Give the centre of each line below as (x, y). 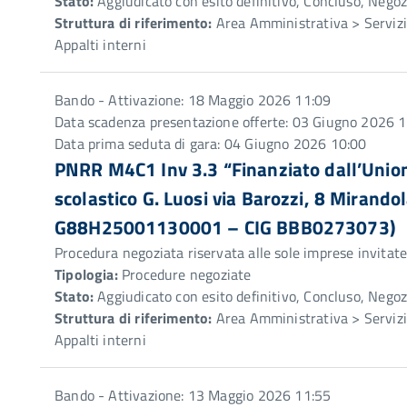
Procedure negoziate (184, 274)
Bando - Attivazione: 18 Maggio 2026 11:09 (193, 100)
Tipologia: (86, 274)
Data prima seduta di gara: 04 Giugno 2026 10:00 (211, 144)
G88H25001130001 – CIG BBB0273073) (225, 227)
